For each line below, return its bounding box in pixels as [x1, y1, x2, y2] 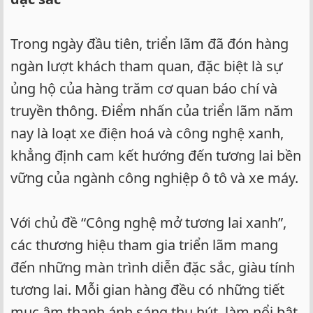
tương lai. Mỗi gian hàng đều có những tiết [10, 279, 284, 299]
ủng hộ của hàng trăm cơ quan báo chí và [10, 78, 277, 98]
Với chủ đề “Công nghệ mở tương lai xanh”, [10, 212, 286, 232]
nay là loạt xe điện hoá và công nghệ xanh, [10, 123, 284, 143]
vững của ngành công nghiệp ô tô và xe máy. [10, 168, 298, 187]
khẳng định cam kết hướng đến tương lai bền [10, 145, 301, 165]
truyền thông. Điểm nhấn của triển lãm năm [10, 101, 293, 120]
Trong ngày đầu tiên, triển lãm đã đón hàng [10, 34, 289, 53]
